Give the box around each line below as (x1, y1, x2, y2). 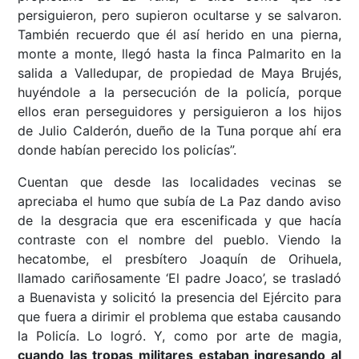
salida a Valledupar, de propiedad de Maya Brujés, (18, 65, 341, 82)
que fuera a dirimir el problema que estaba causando (18, 309, 341, 325)
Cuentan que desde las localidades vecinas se (18, 174, 341, 191)
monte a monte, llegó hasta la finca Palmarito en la (18, 46, 341, 63)
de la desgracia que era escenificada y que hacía (18, 212, 341, 229)
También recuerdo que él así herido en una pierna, (18, 26, 341, 43)
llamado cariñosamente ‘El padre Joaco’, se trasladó (18, 270, 341, 287)
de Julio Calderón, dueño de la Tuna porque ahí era (18, 123, 341, 139)
